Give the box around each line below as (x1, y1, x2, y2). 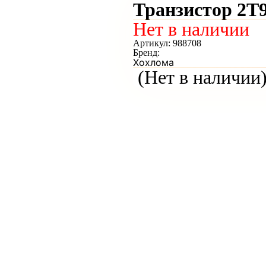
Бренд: (133, 47, 160, 58)
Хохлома (133, 56, 174, 68)
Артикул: (133, 38, 173, 48)
